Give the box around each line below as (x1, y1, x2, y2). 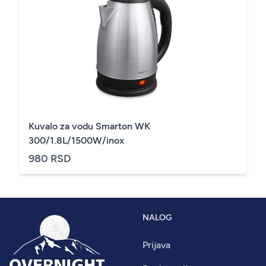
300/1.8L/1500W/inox (28, 134, 124, 146)
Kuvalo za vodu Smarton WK (28, 120, 150, 132)
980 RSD (28, 151, 71, 165)
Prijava (142, 239, 170, 251)
